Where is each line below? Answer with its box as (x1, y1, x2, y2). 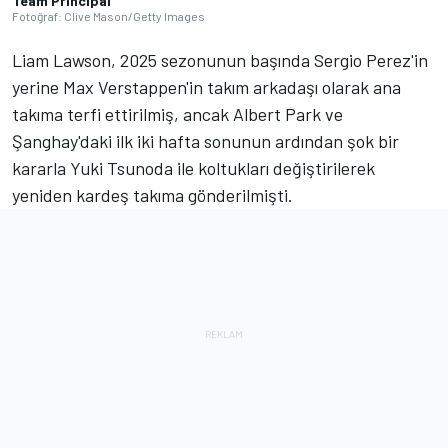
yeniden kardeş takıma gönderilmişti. (12, 184, 293, 207)
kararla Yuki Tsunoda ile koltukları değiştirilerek (12, 157, 375, 180)
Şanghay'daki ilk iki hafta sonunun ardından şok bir (12, 130, 399, 153)
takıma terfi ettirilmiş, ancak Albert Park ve (12, 103, 343, 126)
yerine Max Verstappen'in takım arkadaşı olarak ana (12, 76, 401, 99)
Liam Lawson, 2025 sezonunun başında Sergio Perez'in (12, 49, 428, 72)
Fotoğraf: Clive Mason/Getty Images (12, 9, 205, 24)
